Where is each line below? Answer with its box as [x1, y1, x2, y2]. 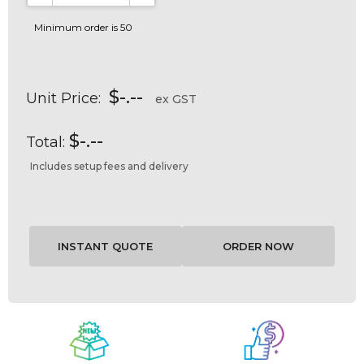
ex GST [155, 92, 197, 107]
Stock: [8, 336, 51, 353]
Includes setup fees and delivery [30, 160, 188, 173]
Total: [26, 133, 65, 152]
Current [8, 317, 62, 333]
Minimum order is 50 [34, 21, 132, 34]
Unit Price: [26, 89, 101, 108]
